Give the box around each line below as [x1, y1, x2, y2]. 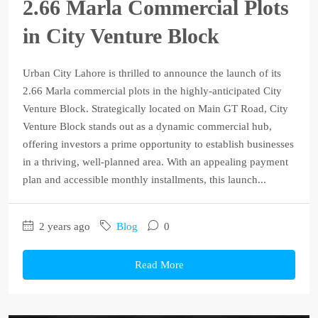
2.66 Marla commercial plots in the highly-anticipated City [23, 84, 282, 97]
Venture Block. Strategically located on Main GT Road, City [23, 102, 288, 114]
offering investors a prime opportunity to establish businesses [23, 138, 294, 150]
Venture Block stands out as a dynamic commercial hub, [23, 120, 272, 132]
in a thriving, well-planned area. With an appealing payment [23, 155, 288, 168]
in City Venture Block [23, 23, 219, 48]
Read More [134, 258, 184, 270]
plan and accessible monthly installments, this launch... [23, 173, 266, 185]
